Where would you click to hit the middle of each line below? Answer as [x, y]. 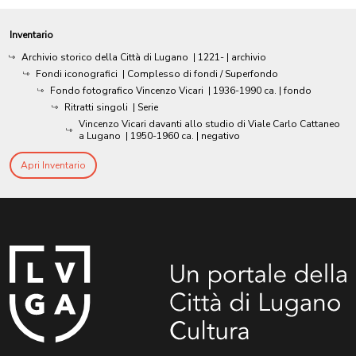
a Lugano [100, 135]
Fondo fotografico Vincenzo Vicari [127, 90]
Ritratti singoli [96, 107]
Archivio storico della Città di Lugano [105, 57]
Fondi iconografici [77, 74]
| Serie [145, 107]
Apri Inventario [53, 165]
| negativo [218, 135]
